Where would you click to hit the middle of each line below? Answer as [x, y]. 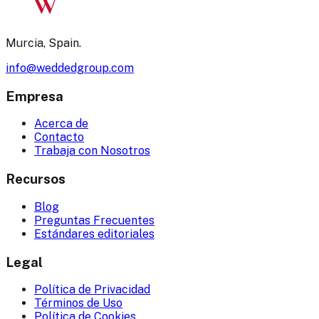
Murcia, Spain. [43, 43]
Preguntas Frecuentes [94, 220]
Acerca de [61, 124]
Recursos [36, 179]
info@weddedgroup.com [70, 68]
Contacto [59, 137]
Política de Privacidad [92, 290]
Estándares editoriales [94, 234]
